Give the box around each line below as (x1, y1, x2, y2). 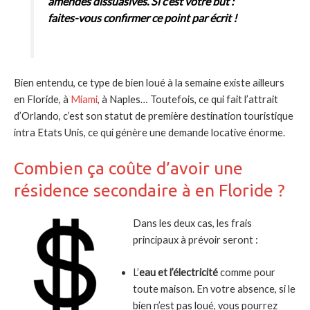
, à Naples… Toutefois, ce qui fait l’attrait (98, 93, 278, 105)
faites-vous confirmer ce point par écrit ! (48, 10, 238, 24)
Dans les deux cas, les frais (132, 217, 252, 229)
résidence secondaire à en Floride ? (14, 181, 285, 200)
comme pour (217, 266, 275, 279)
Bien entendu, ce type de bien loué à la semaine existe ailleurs (14, 76, 284, 89)
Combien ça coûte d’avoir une (14, 158, 243, 178)
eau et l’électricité (138, 266, 218, 279)
